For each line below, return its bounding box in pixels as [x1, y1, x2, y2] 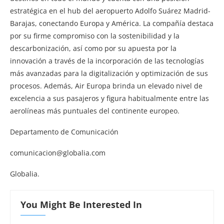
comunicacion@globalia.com [10, 147, 105, 157]
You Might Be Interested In [20, 198, 142, 210]
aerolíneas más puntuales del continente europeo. [10, 105, 179, 115]
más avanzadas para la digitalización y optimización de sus [10, 68, 208, 78]
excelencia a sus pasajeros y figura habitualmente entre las [10, 93, 209, 103]
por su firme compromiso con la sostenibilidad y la [10, 30, 179, 40]
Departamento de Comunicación [10, 126, 118, 136]
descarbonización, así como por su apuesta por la [10, 43, 176, 53]
